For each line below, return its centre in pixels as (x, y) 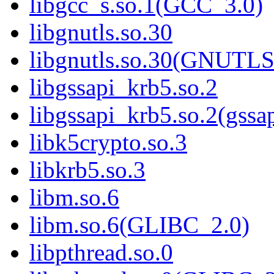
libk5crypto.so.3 (108, 143)
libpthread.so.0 (101, 253)
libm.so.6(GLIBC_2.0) (139, 225)
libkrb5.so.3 (87, 170)
